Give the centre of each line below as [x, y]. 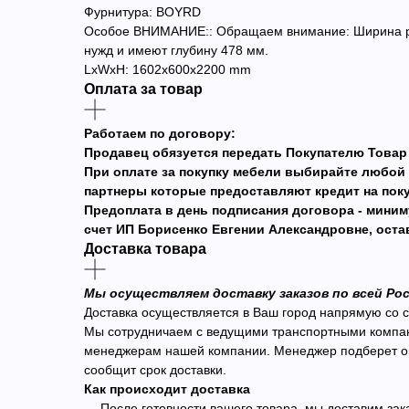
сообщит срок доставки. [155, 369]
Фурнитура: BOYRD [142, 11]
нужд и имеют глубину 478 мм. [176, 50]
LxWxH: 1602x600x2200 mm [168, 69]
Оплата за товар [143, 89]
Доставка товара [145, 248]
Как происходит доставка [167, 388]
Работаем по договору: [160, 133]
